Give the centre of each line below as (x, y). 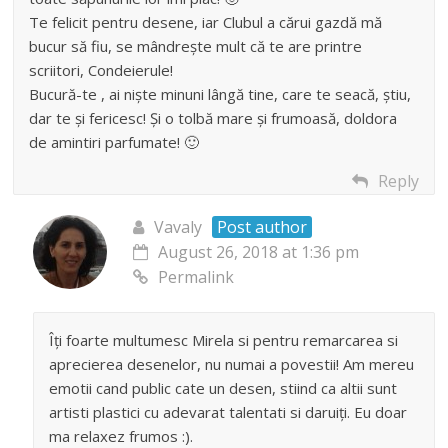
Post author (262, 227)
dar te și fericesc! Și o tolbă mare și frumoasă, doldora (213, 118)
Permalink (196, 277)
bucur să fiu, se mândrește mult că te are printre (196, 46)
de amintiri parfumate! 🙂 (114, 142)
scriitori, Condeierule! (101, 70)
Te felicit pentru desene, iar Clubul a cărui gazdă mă (206, 22)
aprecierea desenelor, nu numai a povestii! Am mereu (232, 364)
